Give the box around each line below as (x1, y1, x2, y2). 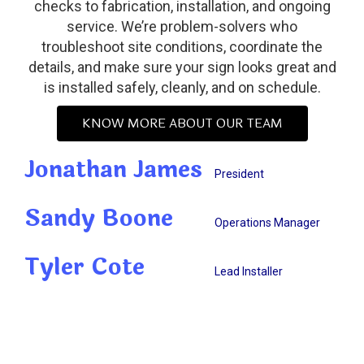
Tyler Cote (24, 249, 145, 286)
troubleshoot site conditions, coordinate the (41, 38, 323, 56)
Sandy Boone (24, 201, 173, 237)
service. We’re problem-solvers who (67, 18, 297, 36)
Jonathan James (24, 152, 202, 188)
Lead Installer (202, 265, 283, 279)
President (202, 167, 264, 181)
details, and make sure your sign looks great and (28, 58, 336, 76)
